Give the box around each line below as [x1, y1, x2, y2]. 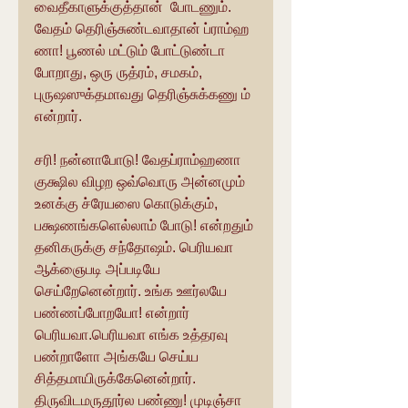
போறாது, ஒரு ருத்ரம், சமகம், [35, 64, 206, 80]
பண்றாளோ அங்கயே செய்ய [35, 348, 202, 364]
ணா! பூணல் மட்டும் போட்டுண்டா [35, 42, 229, 58]
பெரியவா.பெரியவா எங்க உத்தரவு [35, 326, 231, 342]
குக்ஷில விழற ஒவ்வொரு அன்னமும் [35, 173, 249, 189]
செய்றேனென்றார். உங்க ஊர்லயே [35, 282, 230, 299]
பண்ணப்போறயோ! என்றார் [35, 304, 193, 321]
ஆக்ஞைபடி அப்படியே [35, 260, 164, 277]
